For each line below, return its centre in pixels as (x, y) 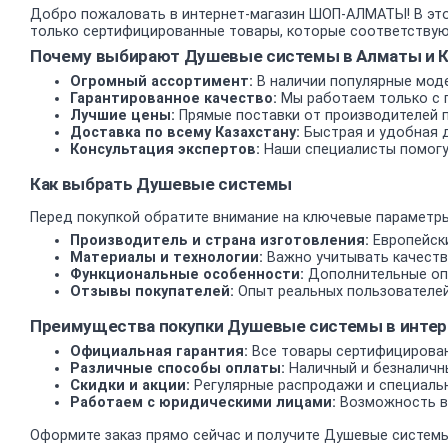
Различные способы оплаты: (177, 369)
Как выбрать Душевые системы (161, 184)
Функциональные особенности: (187, 274)
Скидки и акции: (130, 386)
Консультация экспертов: (165, 150)
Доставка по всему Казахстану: (185, 133)
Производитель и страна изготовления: (219, 240)
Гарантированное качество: (173, 99)
